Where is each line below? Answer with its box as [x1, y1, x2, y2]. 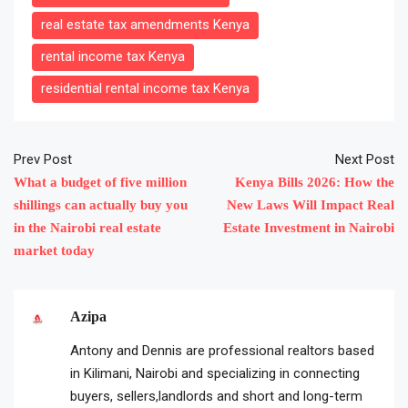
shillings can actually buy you [14, 198, 188, 213]
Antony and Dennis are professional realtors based [69, 342, 374, 360]
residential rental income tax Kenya [41, 80, 250, 97]
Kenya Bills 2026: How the [235, 175, 394, 190]
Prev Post [14, 151, 72, 168]
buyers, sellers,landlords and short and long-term [69, 388, 362, 405]
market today [14, 243, 95, 259]
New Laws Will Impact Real [227, 198, 394, 213]
